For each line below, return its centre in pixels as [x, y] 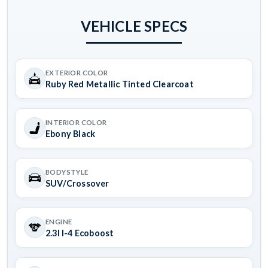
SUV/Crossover [77, 184]
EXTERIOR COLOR [77, 73]
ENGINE [59, 222]
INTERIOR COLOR [76, 123]
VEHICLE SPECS [134, 26]
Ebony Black [71, 134]
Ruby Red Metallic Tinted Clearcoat [120, 84]
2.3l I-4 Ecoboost [80, 233]
